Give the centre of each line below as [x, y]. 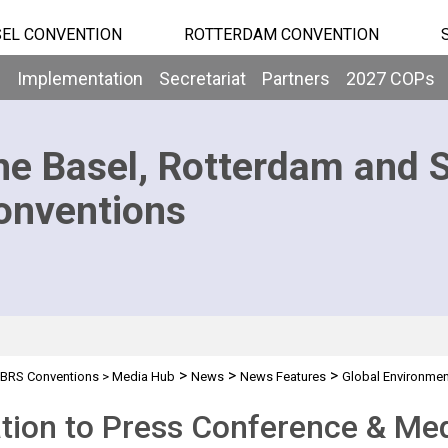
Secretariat [202, 78]
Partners [296, 78]
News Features [282, 376]
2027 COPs [390, 78]
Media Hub [143, 376]
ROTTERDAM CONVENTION [281, 34]
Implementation [80, 78]
